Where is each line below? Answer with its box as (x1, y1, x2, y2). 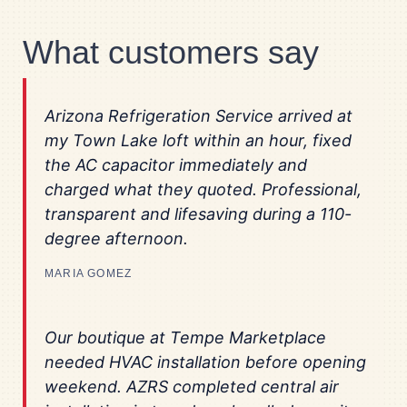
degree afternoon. (45, 229, 188, 249)
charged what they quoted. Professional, (45, 180, 362, 200)
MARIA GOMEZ (45, 267, 133, 281)
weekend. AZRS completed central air (45, 377, 339, 397)
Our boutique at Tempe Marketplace (45, 328, 326, 348)
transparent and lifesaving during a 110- (45, 204, 352, 224)
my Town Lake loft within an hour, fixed (45, 131, 352, 151)
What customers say (23, 34, 319, 72)
